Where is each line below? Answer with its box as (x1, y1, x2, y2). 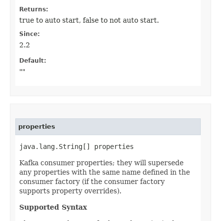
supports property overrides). (19, 187, 121, 195)
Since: (19, 31, 40, 38)
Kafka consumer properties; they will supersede (19, 159, 184, 167)
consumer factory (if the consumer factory (19, 178, 165, 186)
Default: (19, 57, 46, 65)
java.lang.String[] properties (19, 143, 134, 151)
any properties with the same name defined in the (19, 168, 190, 177)
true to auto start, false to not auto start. (19, 16, 159, 25)
